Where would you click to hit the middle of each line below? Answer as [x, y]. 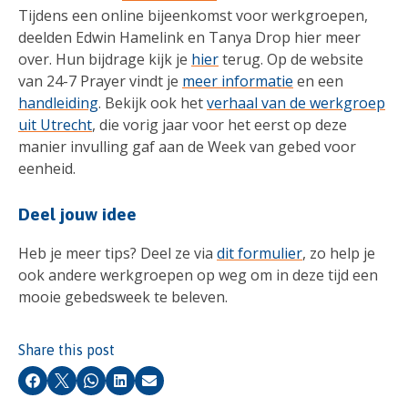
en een [318, 81]
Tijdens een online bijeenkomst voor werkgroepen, [193, 15]
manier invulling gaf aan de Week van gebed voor [187, 147]
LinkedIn [145, 386]
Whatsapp [122, 386]
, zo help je [339, 254]
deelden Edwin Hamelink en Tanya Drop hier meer [189, 37]
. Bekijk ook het [153, 103]
